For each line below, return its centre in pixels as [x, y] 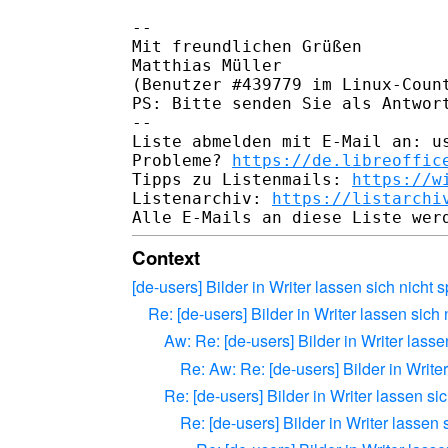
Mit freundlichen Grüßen [247, 46]
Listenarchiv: [202, 198]
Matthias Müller [207, 65]
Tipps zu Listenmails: [242, 179]
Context [166, 257]
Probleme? [182, 160]
